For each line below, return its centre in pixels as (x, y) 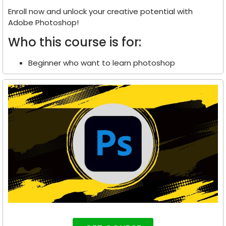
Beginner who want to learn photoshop (102, 63)
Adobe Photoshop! (43, 22)
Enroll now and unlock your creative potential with (100, 11)
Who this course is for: (75, 42)
